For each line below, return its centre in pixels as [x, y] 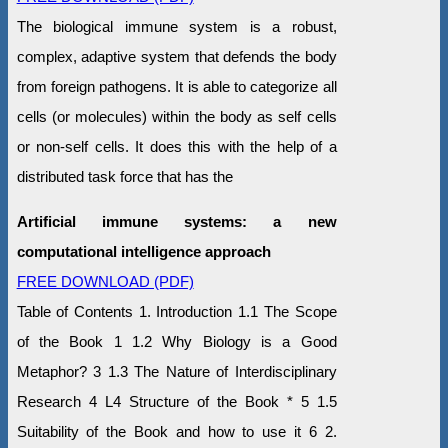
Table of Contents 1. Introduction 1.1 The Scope [176, 311]
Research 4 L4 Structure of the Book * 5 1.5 [176, 401]
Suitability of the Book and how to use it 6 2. [176, 431]
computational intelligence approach [143, 251]
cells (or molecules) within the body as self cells [176, 116]
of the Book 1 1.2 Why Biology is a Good [176, 341]
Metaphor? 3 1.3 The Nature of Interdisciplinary [176, 371]
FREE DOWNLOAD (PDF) [105, 281]
